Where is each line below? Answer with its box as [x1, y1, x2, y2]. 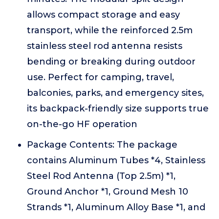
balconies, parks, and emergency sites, [27, 88, 204, 98]
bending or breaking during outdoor [27, 56, 196, 67]
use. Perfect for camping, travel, [27, 72, 174, 83]
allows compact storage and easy [27, 9, 180, 20]
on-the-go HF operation [27, 119, 137, 130]
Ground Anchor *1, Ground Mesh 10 [27, 186, 188, 197]
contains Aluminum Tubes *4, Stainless [27, 155, 205, 166]
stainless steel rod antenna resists [27, 41, 182, 51]
